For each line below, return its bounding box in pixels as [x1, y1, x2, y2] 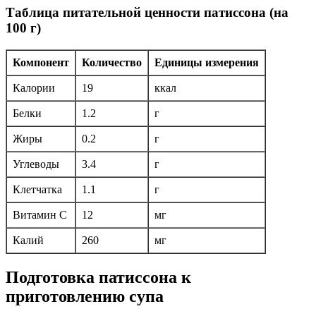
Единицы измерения [154, 56, 259, 68]
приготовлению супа [6, 286, 164, 305]
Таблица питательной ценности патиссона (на [6, 5, 288, 20]
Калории [13, 81, 55, 94]
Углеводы [13, 157, 59, 170]
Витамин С [13, 208, 67, 221]
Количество [82, 56, 142, 68]
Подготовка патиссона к [6, 267, 191, 286]
